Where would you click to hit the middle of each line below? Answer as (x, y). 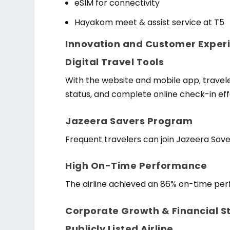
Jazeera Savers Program (129, 121)
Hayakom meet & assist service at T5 (150, 23)
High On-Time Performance (136, 166)
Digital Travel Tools (115, 62)
